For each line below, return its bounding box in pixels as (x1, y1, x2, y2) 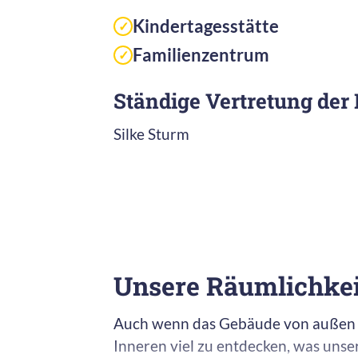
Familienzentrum (133, 44, 269, 66)
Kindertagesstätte (133, 15, 279, 38)
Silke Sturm (113, 125, 189, 144)
